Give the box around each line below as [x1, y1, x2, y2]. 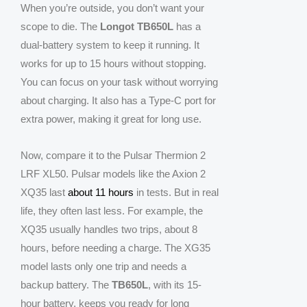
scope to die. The [21, 21, 100, 33]
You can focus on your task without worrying [21, 76, 218, 88]
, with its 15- [148, 279, 201, 291]
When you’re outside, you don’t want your [21, 2, 204, 14]
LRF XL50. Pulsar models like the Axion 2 [21, 168, 206, 180]
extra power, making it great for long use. [21, 113, 201, 125]
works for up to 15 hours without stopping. [21, 58, 206, 70]
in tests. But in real [134, 186, 219, 199]
